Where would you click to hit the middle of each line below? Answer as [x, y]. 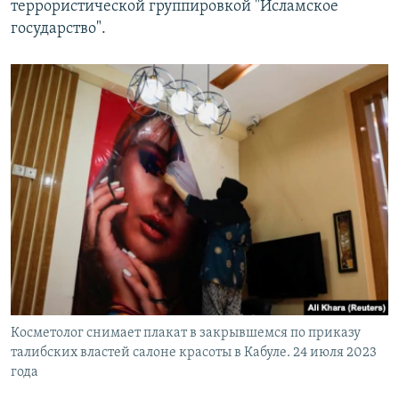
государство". [58, 28]
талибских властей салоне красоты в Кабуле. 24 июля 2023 [194, 353]
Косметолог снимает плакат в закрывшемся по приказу [186, 334]
